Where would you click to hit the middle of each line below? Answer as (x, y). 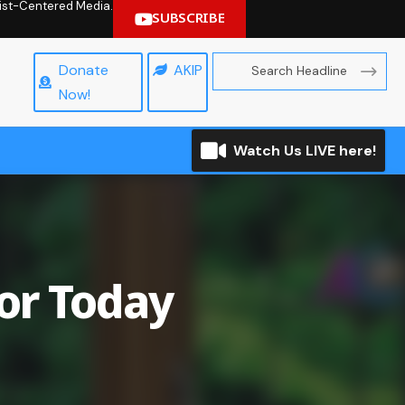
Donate (84, 70)
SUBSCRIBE (188, 17)
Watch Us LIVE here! (305, 150)
